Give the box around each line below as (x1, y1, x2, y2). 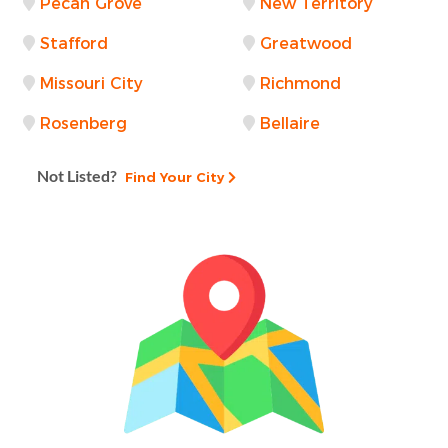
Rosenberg (40, 113, 127, 133)
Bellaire (260, 113, 320, 133)
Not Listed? (37, 165, 117, 185)
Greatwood (260, 33, 352, 53)
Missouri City (40, 73, 143, 93)
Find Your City (117, 168, 228, 185)
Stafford (40, 33, 108, 53)
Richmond (260, 73, 341, 93)
